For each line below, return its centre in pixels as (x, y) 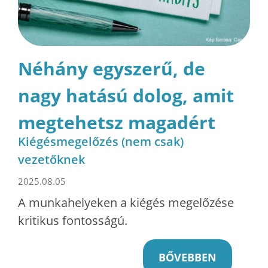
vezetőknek (51, 159)
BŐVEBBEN (188, 257)
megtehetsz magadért (117, 122)
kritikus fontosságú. (73, 220)
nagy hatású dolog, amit (126, 95)
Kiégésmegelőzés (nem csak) (101, 141)
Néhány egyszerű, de (112, 68)
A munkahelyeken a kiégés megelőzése (126, 202)
